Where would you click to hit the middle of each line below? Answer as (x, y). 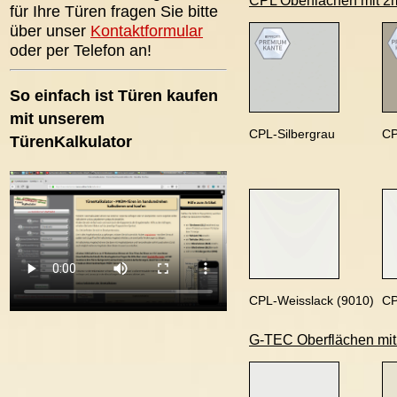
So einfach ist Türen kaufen (114, 95)
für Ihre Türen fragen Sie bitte (114, 11)
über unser (50, 31)
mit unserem (57, 118)
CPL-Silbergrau (292, 134)
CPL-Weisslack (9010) (311, 300)
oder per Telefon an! (81, 50)
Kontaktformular (147, 31)
